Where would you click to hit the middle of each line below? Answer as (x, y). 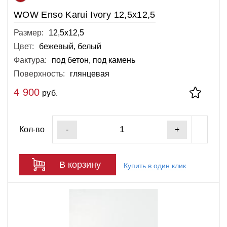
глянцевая (90, 74)
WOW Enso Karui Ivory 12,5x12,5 (85, 15)
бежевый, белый (70, 46)
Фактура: (30, 60)
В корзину (80, 164)
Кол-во (32, 129)
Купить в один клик (155, 165)
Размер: (29, 33)
